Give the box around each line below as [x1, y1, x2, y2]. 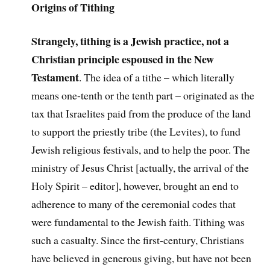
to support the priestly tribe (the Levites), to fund [31, 124, 241, 139]
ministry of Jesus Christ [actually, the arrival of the [31, 160, 250, 175]
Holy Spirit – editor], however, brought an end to [31, 178, 239, 193]
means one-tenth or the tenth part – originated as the [31, 88, 255, 103]
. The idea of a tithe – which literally [79, 70, 235, 85]
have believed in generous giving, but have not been [31, 251, 252, 266]
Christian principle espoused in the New [31, 51, 215, 67]
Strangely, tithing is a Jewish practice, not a [31, 33, 230, 49]
